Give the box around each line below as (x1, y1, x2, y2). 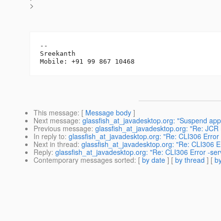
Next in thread (34, 139, 77, 149)
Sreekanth (40, 50, 75, 58)
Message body (85, 108, 131, 118)
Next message (34, 115, 78, 126)
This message (34, 108, 77, 118)
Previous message (34, 123, 91, 134)
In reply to (34, 131, 65, 142)
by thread (175, 155, 205, 165)
